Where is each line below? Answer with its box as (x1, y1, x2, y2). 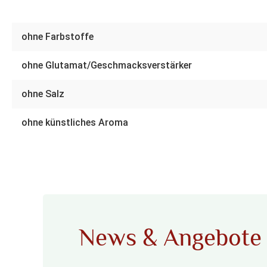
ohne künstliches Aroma (21, 117, 128, 129)
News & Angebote (79, 224, 262, 252)
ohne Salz (21, 88, 64, 100)
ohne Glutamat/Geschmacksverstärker (21, 60, 192, 72)
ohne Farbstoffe (21, 31, 94, 43)
